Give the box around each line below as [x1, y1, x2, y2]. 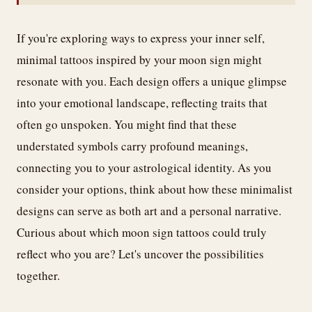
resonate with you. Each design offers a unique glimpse [17, 73, 287, 90]
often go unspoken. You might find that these [17, 116, 237, 133]
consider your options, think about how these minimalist [17, 181, 292, 198]
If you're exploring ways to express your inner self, [17, 30, 265, 47]
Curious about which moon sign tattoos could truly [17, 224, 267, 241]
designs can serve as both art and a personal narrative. [17, 203, 281, 219]
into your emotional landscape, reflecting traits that [17, 95, 267, 111]
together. [17, 267, 60, 284]
